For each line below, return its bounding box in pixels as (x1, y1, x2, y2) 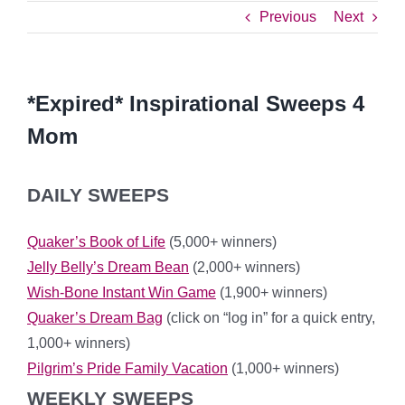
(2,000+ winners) (189, 259, 300, 275)
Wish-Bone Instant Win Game (27, 285, 216, 300)
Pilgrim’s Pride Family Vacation (27, 361, 228, 376)
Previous (259, 9, 316, 24)
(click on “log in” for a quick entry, (163, 310, 375, 325)
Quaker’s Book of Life (27, 234, 165, 250)
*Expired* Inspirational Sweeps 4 (27, 91, 364, 116)
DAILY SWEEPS (27, 184, 169, 205)
